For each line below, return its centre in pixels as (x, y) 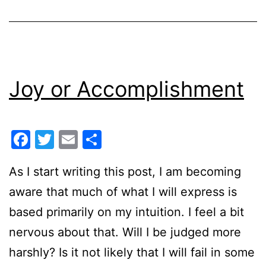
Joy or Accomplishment (126, 89)
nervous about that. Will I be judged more (125, 232)
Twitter (86, 139)
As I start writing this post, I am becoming (125, 171)
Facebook (75, 139)
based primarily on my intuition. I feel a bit (126, 212)
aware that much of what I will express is (123, 191)
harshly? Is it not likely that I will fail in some (132, 252)
